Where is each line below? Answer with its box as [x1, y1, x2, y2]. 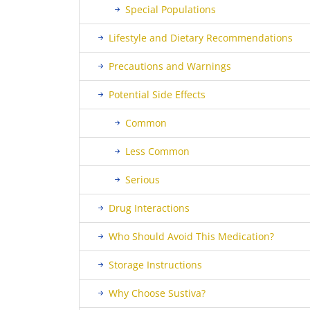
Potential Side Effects [109, 88, 206, 101]
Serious [125, 173, 160, 186]
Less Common [125, 145, 190, 158]
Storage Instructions [109, 258, 202, 271]
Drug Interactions [109, 201, 190, 215]
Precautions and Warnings [109, 60, 231, 73]
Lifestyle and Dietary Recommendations [109, 31, 293, 44]
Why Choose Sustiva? [109, 286, 206, 300]
